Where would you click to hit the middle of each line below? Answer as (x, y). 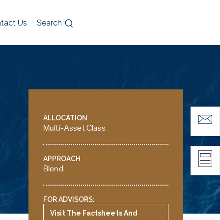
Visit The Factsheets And (94, 213)
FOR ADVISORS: (69, 199)
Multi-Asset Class (74, 128)
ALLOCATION (65, 118)
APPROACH (62, 159)
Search (49, 23)
